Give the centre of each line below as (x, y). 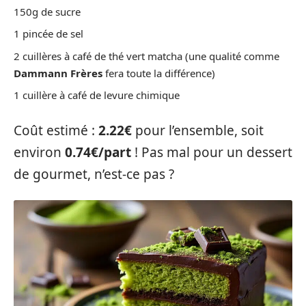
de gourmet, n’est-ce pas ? (94, 174)
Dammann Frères (58, 73)
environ (39, 152)
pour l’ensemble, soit (198, 130)
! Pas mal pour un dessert (212, 152)
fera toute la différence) (159, 73)
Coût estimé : (56, 130)
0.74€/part (98, 152)
